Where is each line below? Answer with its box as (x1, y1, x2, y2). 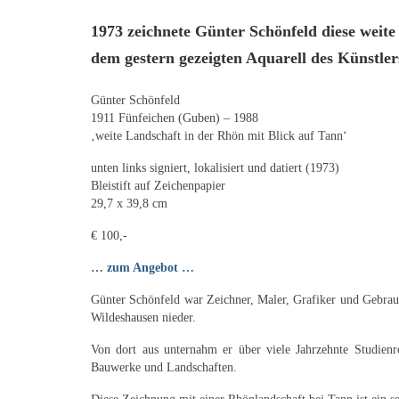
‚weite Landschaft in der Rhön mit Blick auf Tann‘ (91, 128, 347, 142)
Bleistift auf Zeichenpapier (91, 178, 225, 192)
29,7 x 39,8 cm (91, 196, 167, 210)
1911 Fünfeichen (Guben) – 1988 (91, 110, 258, 125)
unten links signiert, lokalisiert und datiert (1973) (91, 160, 339, 175)
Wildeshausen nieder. (91, 310, 196, 324)
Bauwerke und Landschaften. (91, 360, 237, 374)
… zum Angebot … (91, 260, 194, 274)
